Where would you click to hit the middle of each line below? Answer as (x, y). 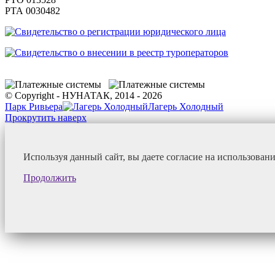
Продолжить (50, 177)
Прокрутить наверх (46, 117)
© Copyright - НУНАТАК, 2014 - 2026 (83, 95)
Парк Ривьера (34, 106)
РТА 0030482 (33, 10)
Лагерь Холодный (186, 106)
